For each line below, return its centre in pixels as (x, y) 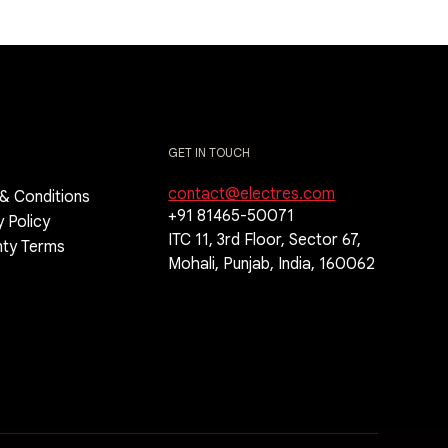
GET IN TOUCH (209, 153)
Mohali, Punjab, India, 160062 (272, 264)
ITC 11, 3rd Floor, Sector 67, (265, 240)
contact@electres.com (252, 194)
